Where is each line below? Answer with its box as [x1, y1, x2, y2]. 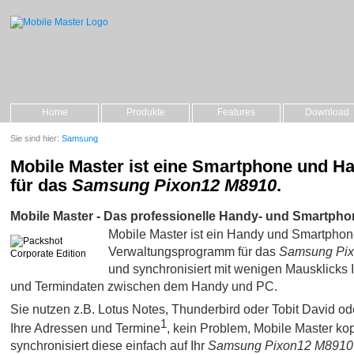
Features [217, 107, 255, 118]
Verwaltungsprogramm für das [108, 243, 279, 258]
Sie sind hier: [10, 134, 62, 143]
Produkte [126, 107, 165, 118]
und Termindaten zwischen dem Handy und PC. [10, 278, 277, 293]
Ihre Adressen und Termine [10, 321, 160, 336]
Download [305, 107, 349, 118]
